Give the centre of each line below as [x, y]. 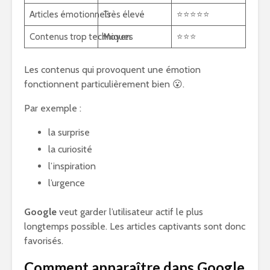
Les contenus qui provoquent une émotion [112, 70]
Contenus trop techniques [81, 37]
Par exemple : [53, 108]
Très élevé [124, 14]
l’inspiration [72, 166]
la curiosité [70, 149]
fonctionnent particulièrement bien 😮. [104, 84]
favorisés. [44, 241]
